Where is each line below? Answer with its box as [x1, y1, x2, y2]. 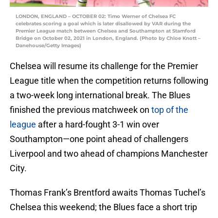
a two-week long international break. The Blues [10, 90, 190, 101]
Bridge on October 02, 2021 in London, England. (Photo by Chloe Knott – [16, 35, 200, 42]
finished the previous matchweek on [10, 105, 151, 115]
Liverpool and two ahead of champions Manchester [10, 148, 208, 159]
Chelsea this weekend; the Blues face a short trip [10, 202, 197, 213]
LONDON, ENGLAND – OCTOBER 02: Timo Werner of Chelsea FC [16, 13, 176, 20]
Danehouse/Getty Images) [16, 42, 81, 49]
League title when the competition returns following [10, 75, 208, 86]
